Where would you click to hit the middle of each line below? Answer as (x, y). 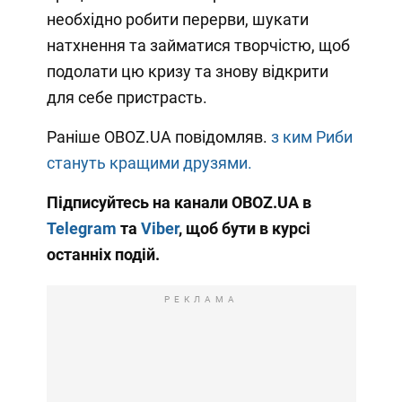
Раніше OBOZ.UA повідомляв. (158, 136)
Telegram (83, 228)
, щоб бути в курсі (244, 228)
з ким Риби (311, 136)
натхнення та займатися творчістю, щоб (198, 45)
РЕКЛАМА (201, 299)
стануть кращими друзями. (149, 162)
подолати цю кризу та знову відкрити (187, 71)
